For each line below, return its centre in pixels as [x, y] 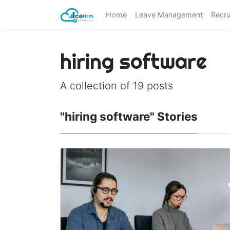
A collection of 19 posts [117, 86]
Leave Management [169, 15]
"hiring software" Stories [129, 116]
